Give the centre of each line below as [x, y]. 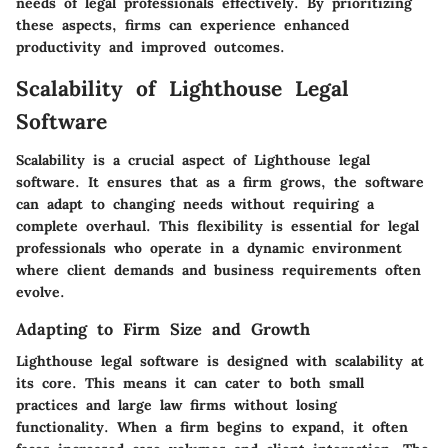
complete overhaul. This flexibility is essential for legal [217, 225]
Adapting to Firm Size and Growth [163, 328]
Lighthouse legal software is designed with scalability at [220, 361]
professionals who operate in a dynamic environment [209, 247]
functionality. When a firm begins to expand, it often [212, 427]
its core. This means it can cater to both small [190, 383]
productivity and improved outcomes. [150, 47]
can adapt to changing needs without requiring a [195, 203]
